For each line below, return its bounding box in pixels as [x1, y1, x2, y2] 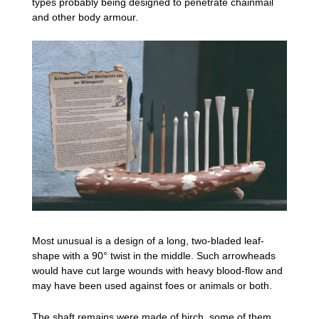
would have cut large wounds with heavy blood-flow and [32, 265, 283, 277]
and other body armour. [32, 11, 138, 23]
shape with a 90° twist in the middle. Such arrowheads [32, 250, 276, 262]
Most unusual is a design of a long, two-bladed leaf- [32, 235, 264, 247]
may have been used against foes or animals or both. [32, 280, 272, 292]
